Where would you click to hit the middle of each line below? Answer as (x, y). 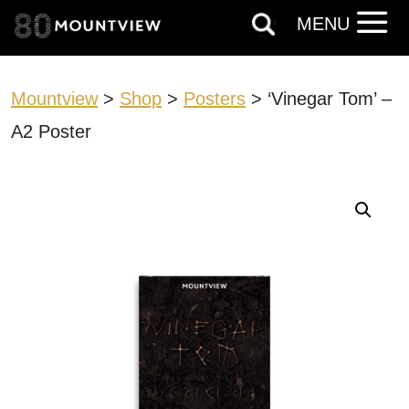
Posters (215, 99)
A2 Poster (51, 131)
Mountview (54, 99)
